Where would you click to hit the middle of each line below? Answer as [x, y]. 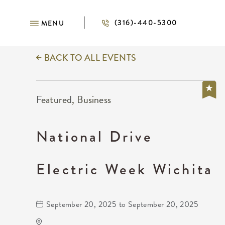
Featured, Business [74, 99]
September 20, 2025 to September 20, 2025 [122, 204]
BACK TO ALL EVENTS [90, 58]
